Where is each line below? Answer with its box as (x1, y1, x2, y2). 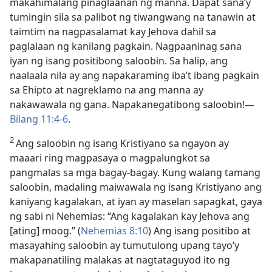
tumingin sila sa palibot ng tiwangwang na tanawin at (10, 10, 256, 24)
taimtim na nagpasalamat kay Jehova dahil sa (10, 25, 216, 38)
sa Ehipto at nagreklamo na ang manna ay (10, 83, 203, 97)
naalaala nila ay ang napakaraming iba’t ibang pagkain (10, 69, 259, 82)
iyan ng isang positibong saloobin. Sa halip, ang (10, 54, 228, 67)
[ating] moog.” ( (10, 224, 81, 237)
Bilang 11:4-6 (10, 112, 68, 126)
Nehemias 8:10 (81, 224, 148, 237)
